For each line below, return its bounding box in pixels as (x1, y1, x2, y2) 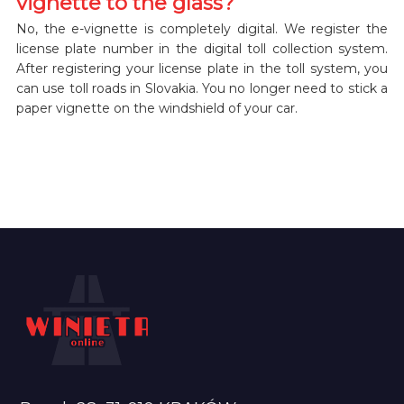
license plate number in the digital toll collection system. (15, 40, 389, 57)
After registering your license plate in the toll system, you (15, 60, 389, 77)
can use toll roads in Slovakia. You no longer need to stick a (15, 79, 389, 96)
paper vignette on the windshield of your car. (15, 99, 298, 116)
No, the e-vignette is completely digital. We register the (15, 20, 389, 37)
